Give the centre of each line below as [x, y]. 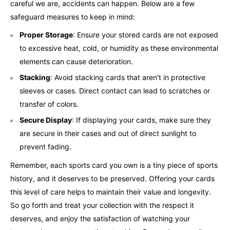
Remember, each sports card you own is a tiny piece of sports [114, 165]
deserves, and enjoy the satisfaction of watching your [100, 219]
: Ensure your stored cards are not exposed [146, 35]
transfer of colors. [49, 104]
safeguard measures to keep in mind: [73, 16]
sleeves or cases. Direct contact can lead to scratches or [115, 91]
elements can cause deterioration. [76, 62]
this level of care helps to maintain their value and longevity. [111, 192]
